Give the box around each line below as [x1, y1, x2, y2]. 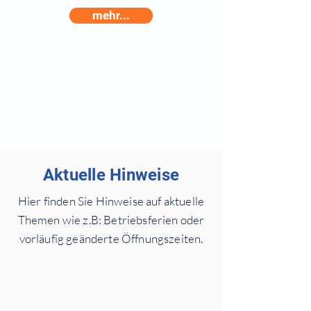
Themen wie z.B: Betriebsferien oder [17, 212, 205, 227]
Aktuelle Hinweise [42, 165, 180, 185]
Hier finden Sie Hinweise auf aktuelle [17, 194, 205, 208]
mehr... [92, 8, 130, 22]
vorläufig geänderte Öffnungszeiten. [19, 231, 203, 246]
